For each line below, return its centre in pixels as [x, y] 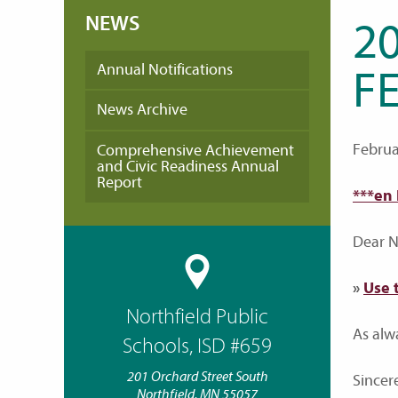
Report [119, 182]
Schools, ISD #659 [197, 346]
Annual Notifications [164, 69]
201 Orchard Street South [197, 376]
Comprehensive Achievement [195, 150]
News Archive [142, 110]
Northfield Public [197, 316]
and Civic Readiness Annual [187, 166]
